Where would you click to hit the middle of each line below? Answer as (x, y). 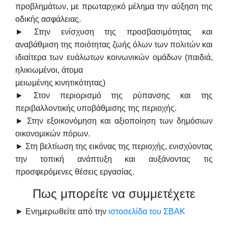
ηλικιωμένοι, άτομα (49, 70)
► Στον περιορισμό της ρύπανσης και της (114, 96)
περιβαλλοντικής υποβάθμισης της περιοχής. (96, 108)
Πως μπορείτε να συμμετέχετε (114, 194)
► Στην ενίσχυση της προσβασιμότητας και (114, 32)
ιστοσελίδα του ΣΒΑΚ (147, 212)
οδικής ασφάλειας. (48, 19)
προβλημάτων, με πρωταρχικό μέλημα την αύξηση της (114, 7)
